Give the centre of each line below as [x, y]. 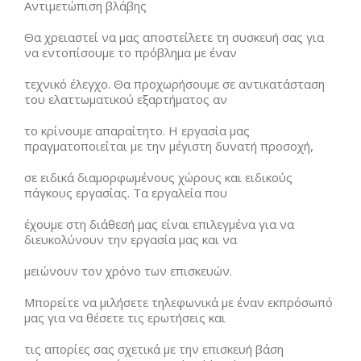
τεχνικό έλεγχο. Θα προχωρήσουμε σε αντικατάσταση [174, 84]
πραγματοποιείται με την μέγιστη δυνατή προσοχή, [169, 146]
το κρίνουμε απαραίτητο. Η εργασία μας [137, 131]
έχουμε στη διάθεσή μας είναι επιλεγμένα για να [159, 224]
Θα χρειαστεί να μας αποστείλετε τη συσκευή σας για [174, 37]
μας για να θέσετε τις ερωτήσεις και [125, 317]
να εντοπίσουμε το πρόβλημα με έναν [131, 52]
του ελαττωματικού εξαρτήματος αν [126, 99]
